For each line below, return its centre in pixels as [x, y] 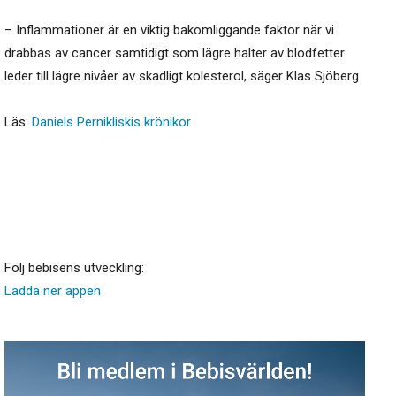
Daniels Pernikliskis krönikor [111, 122]
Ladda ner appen [53, 291]
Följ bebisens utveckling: [74, 268]
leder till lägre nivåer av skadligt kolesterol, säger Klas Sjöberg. [183, 76]
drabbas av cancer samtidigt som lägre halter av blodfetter [175, 53]
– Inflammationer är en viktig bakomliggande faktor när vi [169, 30]
